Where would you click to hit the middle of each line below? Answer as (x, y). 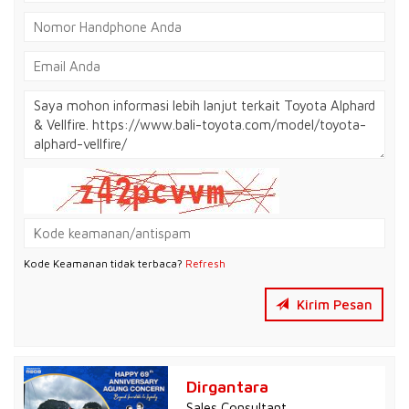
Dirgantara (228, 386)
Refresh (205, 263)
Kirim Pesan (333, 304)
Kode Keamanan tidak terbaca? (105, 263)
